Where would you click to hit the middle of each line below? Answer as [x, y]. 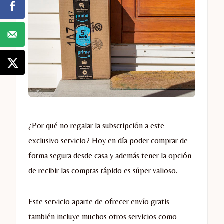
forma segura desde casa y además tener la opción [110, 155]
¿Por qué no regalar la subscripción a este [96, 125]
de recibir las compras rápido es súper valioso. [103, 170]
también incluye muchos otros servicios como [103, 216]
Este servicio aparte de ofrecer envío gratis [99, 201]
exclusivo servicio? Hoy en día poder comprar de [108, 140]
